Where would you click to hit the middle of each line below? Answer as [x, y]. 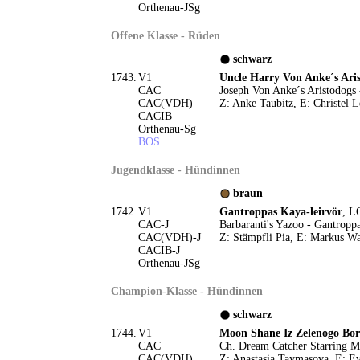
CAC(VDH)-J [169, 237]
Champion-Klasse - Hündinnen [186, 291]
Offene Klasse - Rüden [165, 36]
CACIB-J [159, 250]
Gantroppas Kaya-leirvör [280, 212]
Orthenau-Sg [167, 129]
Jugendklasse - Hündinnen [175, 170]
